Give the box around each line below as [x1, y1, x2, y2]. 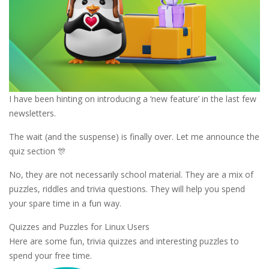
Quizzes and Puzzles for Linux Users [9, 221, 150, 233]
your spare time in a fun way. [9, 198, 121, 210]
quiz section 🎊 [9, 145, 66, 157]
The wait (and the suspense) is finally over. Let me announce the [9, 131, 259, 143]
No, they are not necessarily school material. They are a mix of [9, 169, 253, 181]
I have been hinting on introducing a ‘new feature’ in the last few [9, 93, 256, 105]
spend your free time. [9, 250, 92, 262]
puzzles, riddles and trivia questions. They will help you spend [9, 183, 245, 195]
